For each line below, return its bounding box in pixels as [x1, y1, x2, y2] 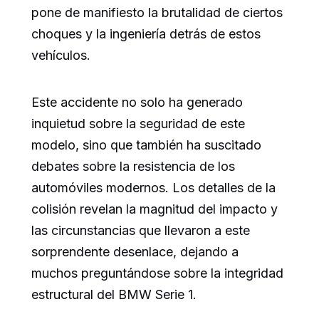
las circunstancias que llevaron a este [31, 222, 250, 238]
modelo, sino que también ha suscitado [31, 137, 261, 152]
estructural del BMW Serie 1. [31, 286, 197, 302]
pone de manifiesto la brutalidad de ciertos [31, 4, 283, 20]
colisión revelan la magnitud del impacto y [31, 201, 278, 216]
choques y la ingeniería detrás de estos [31, 26, 261, 41]
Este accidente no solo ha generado [31, 94, 243, 110]
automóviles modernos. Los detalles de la [31, 179, 276, 195]
